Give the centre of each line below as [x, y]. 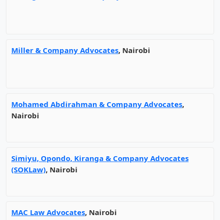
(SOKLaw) [28, 169]
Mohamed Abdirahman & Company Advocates [97, 104]
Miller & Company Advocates [65, 50]
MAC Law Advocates [48, 212]
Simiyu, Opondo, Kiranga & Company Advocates [100, 158]
